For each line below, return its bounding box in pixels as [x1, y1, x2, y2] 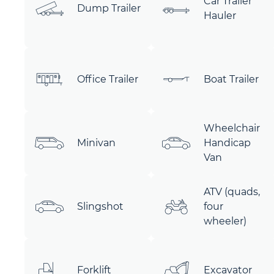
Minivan [77, 137, 116, 149]
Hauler [203, 10, 236, 21]
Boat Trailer [203, 73, 259, 85]
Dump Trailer [77, 2, 141, 14]
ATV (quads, [203, 186, 260, 198]
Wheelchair [203, 122, 260, 134]
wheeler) [203, 215, 246, 227]
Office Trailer [77, 73, 138, 85]
